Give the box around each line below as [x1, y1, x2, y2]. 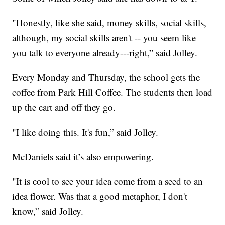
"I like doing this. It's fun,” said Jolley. [12, 126, 162, 139]
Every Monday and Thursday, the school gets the [12, 71, 200, 84]
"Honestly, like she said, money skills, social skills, [12, 16, 207, 29]
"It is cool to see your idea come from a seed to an [12, 175, 203, 188]
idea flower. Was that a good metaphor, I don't [12, 190, 188, 203]
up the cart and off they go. [12, 101, 119, 114]
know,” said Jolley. [12, 205, 87, 218]
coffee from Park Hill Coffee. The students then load [12, 86, 213, 99]
